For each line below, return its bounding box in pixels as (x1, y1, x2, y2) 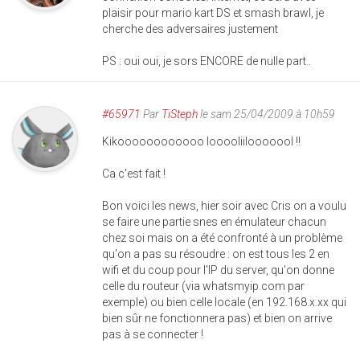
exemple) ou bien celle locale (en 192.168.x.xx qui (102, 295, 346, 309)
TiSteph (162, 107, 198, 121)
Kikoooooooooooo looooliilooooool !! (102, 134, 301, 148)
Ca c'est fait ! (102, 166, 166, 180)
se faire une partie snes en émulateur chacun (102, 215, 326, 228)
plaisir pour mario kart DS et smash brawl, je (102, 6, 324, 19)
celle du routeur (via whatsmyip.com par (102, 279, 305, 292)
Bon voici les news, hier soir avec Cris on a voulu (102, 198, 346, 212)
